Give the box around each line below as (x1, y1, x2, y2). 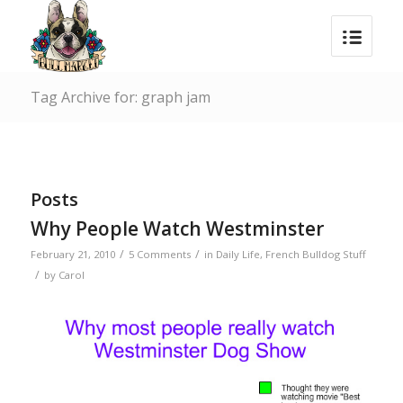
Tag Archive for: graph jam (30, 87, 210, 107)
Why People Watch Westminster (30, 216, 324, 241)
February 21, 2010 (30, 247, 115, 261)
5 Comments (128, 247, 191, 261)
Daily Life (215, 247, 260, 261)
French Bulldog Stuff (264, 247, 366, 261)
